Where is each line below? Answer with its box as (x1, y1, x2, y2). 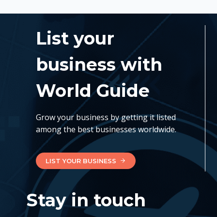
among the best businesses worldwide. (36, 124, 176, 135)
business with (36, 53, 162, 75)
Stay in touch (26, 189, 146, 211)
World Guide (36, 79, 150, 101)
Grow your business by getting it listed (36, 111, 176, 123)
